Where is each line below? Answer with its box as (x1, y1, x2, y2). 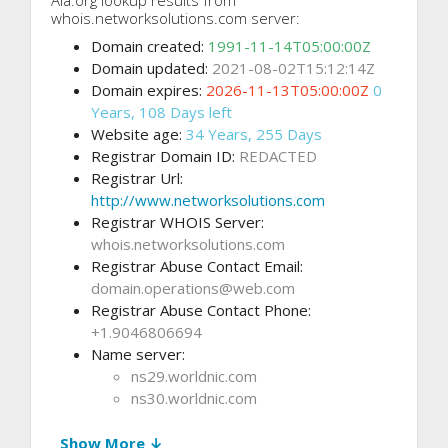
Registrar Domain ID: (91, 145, 239, 166)
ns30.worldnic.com (131, 387, 257, 408)
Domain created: (91, 35, 208, 56)
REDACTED (239, 145, 317, 166)
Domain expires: (91, 79, 206, 100)
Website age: (91, 123, 186, 144)
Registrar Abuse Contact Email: (91, 255, 303, 276)
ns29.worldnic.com (131, 365, 257, 386)
